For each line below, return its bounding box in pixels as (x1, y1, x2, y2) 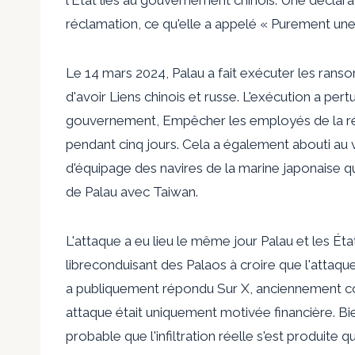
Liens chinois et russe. (109, 88, 239, 105)
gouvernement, (66, 112, 162, 128)
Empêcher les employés (162, 112, 311, 128)
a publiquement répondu (66, 280, 214, 296)
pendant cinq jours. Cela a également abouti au (66, 136, 348, 152)
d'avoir (66, 88, 109, 105)
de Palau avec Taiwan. (66, 183, 198, 200)
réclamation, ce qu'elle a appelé (66, 15, 260, 32)
